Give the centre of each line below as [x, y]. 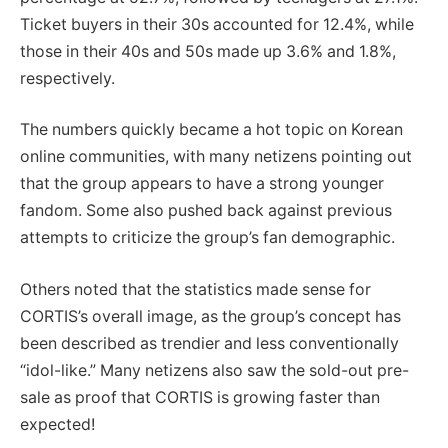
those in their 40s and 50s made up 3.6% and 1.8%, [208, 51]
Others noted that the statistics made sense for [195, 289]
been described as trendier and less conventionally [209, 343]
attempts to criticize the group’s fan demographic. [207, 238]
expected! [57, 424]
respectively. [67, 78]
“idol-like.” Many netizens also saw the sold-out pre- [214, 370]
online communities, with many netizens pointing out [216, 157]
